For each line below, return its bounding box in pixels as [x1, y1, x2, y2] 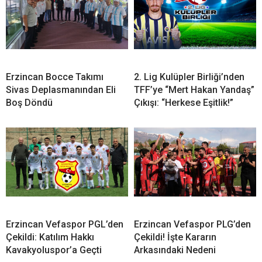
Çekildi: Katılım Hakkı [6, 232, 94, 243]
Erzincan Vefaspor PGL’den [6, 219, 123, 230]
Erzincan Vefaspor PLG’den [134, 219, 251, 230]
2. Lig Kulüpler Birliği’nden [134, 71, 244, 83]
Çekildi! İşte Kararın [134, 232, 216, 243]
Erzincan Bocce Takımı [6, 71, 104, 83]
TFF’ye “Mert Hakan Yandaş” [134, 84, 254, 96]
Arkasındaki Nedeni [134, 244, 216, 256]
